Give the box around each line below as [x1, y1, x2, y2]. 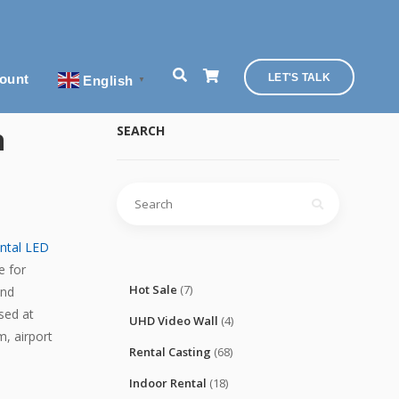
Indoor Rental [129, 375, 207, 391]
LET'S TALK [268, 71, 330, 84]
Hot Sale [129, 281, 177, 297]
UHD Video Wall [129, 313, 218, 329]
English [83, 72, 134, 88]
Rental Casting [129, 344, 211, 360]
